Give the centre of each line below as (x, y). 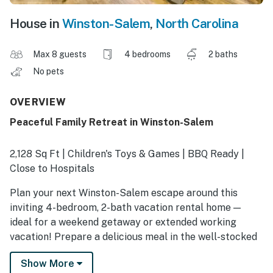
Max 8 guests (60, 55)
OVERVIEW (38, 102)
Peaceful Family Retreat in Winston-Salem (112, 122)
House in (36, 24)
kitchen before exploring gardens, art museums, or (125, 252)
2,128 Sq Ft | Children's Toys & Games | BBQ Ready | (127, 154)
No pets (49, 72)
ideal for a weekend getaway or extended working (123, 222)
